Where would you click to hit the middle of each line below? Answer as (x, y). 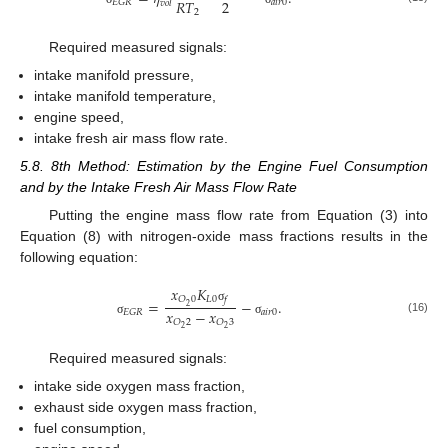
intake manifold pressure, (114, 74)
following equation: (79, 256)
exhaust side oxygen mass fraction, (146, 407)
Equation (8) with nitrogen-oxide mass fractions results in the (224, 235)
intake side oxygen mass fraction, (140, 386)
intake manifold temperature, (125, 95)
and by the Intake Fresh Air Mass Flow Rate (158, 186)
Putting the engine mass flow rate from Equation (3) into (238, 214)
